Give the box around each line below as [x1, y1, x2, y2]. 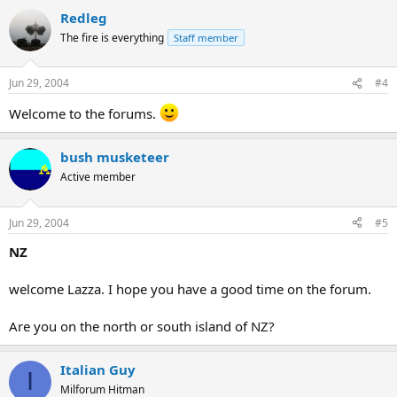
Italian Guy [60, 360, 136, 378]
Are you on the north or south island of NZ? [9, 316, 275, 335]
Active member [60, 169, 136, 184]
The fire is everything [60, 29, 164, 45]
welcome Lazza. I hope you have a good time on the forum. [9, 279, 371, 298]
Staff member [174, 30, 238, 44]
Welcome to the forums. [9, 105, 160, 122]
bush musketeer [60, 148, 169, 166]
